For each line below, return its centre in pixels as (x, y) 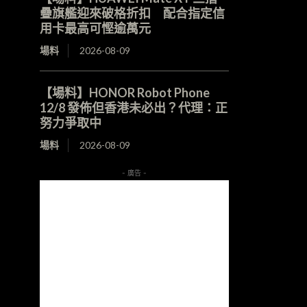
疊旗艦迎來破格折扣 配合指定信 (132, 13)
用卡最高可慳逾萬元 (95, 28)
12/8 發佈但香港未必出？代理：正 (133, 107)
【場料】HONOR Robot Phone (124, 92)
